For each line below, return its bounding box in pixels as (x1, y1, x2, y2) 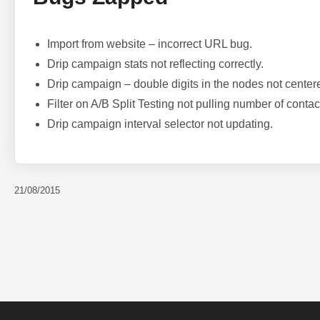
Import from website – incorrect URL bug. (47, 38, 252, 50)
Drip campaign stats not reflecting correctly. (47, 58, 264, 70)
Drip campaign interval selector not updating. (47, 118, 273, 130)
